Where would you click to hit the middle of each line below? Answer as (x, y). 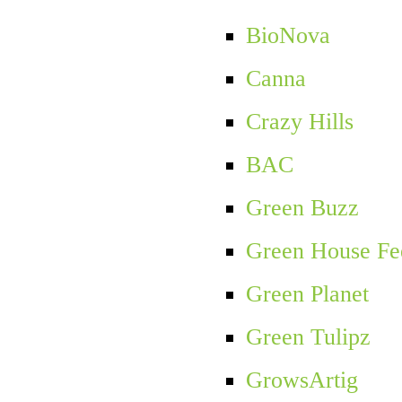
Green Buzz (302, 208)
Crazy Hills (299, 122)
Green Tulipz (308, 337)
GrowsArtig (301, 380)
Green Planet (307, 294)
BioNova (288, 36)
